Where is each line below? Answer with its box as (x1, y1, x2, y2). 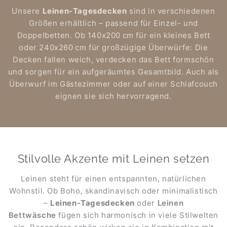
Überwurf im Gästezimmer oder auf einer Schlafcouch (9, 79, 218, 89)
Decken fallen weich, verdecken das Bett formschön (13, 55, 214, 65)
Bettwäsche (8, 210, 56, 220)
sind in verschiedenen (127, 6, 215, 16)
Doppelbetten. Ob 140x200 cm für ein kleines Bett (17, 30, 210, 41)
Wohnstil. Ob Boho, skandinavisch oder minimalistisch (9, 186, 218, 196)
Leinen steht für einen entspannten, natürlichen (21, 174, 206, 184)
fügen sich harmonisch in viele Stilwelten (56, 210, 219, 220)
